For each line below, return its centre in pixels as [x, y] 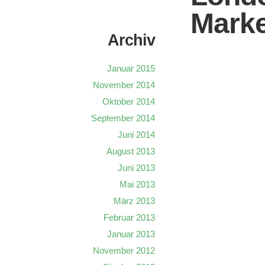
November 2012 [124, 250]
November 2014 [124, 85]
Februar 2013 [129, 217]
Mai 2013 [137, 184]
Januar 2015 [131, 68]
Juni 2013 [136, 167]
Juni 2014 [136, 134]
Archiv [131, 40]
